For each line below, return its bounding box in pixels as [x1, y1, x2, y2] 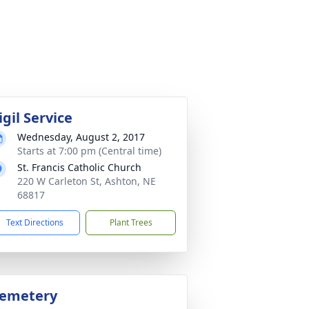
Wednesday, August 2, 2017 [17, 130, 145, 143]
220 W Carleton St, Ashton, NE [17, 175, 156, 188]
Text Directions [6, 217, 63, 228]
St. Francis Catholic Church [17, 161, 141, 174]
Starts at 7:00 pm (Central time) [17, 144, 161, 157]
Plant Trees [109, 217, 152, 228]
